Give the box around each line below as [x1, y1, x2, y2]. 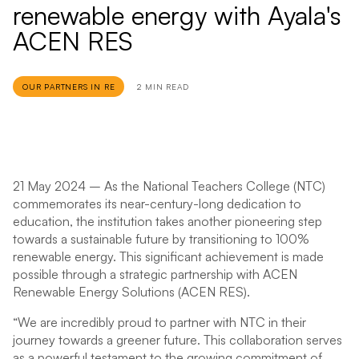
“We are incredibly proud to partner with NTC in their [13, 314, 306, 330]
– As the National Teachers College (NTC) [86, 178, 325, 194]
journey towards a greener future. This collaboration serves [13, 332, 342, 348]
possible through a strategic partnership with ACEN [13, 266, 297, 282]
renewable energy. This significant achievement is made [13, 248, 324, 264]
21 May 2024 [13, 178, 86, 194]
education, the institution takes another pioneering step [13, 213, 322, 229]
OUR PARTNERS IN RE [22, 82, 115, 91]
